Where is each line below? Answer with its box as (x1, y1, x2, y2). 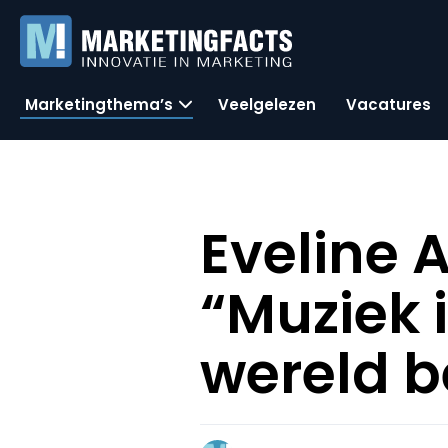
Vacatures (346, 93, 431, 115)
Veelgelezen (218, 93, 316, 115)
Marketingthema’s (25, 93, 173, 115)
